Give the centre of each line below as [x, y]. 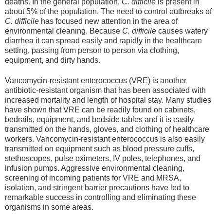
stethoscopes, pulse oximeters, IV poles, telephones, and [103, 158]
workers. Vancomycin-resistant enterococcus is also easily [105, 139]
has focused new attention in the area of [108, 21]
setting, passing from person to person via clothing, [92, 50]
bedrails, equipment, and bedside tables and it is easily [99, 119]
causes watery [182, 31]
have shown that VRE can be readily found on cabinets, [100, 109]
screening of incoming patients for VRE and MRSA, [93, 178]
